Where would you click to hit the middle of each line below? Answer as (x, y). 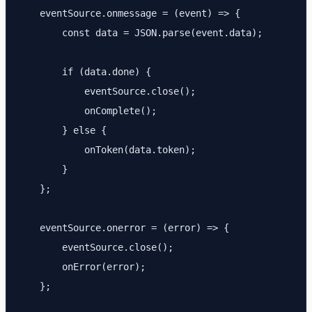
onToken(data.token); (107, 150)
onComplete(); (87, 111)
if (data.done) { (84, 72)
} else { (62, 130)
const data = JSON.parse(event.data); (140, 33)
